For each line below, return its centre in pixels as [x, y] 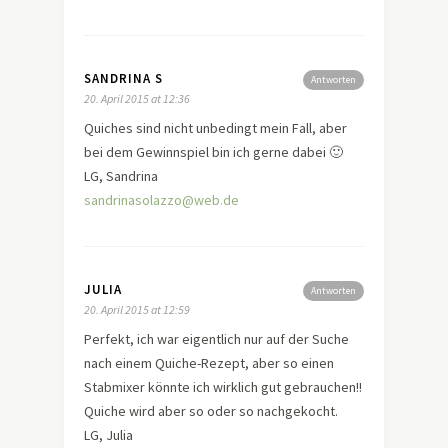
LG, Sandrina [121, 175]
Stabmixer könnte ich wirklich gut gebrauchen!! [223, 386]
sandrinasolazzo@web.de [161, 199]
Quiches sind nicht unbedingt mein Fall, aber [215, 127]
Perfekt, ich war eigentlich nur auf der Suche [216, 338]
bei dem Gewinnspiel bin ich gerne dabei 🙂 [213, 151]
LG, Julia [108, 434]
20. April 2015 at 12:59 [137, 309]
